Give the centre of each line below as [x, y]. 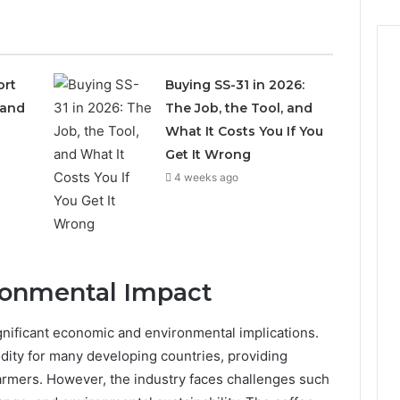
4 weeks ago [207, 178]
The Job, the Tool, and [239, 108]
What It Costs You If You [245, 132]
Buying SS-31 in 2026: [235, 85]
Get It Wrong [208, 155]
